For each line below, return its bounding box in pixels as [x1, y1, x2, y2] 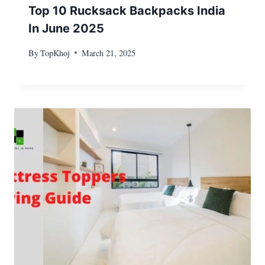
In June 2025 [28, 21, 104, 36]
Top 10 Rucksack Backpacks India [28, 4, 225, 18]
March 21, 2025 [82, 47, 136, 59]
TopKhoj [40, 47, 70, 59]
